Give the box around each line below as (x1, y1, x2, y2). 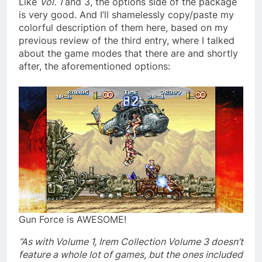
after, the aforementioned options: (19, 60, 170, 72)
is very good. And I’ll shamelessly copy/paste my (19, 8, 234, 20)
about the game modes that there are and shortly (19, 47, 238, 59)
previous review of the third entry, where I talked (19, 34, 235, 46)
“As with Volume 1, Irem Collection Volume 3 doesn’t (19, 235, 243, 247)
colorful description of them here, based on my (19, 21, 228, 33)
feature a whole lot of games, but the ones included (19, 248, 243, 260)
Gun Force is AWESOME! (19, 213, 126, 225)
